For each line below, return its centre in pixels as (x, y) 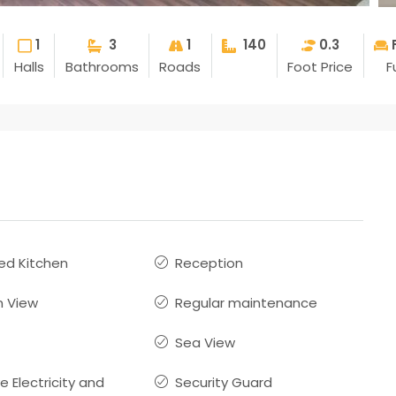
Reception (209, 263)
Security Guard (224, 382)
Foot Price (320, 66)
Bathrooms (102, 66)
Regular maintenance (247, 302)
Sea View (206, 342)
